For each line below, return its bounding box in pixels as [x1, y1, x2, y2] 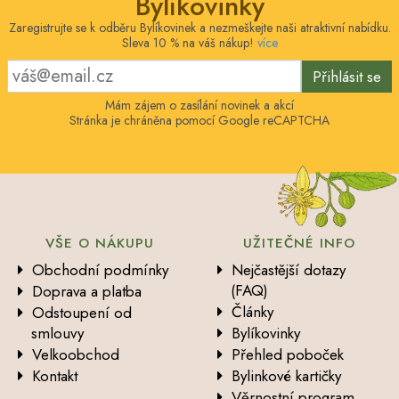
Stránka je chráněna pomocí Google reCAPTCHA [69, 111, 330, 130]
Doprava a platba [32, 281, 142, 303]
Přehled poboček [232, 344, 344, 366]
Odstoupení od [32, 302, 132, 324]
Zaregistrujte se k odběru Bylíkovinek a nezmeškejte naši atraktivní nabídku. [8, 19, 391, 37]
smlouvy [31, 322, 84, 345]
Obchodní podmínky [32, 259, 168, 281]
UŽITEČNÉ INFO [243, 233, 355, 254]
